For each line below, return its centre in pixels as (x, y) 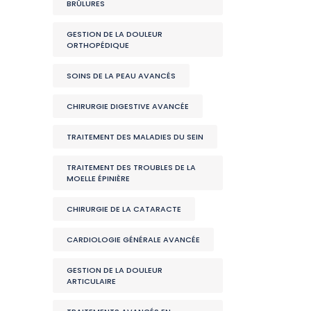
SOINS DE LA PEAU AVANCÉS (121, 76)
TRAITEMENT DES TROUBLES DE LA (131, 167)
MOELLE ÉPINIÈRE (98, 178)
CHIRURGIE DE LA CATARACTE (124, 209)
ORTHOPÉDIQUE (98, 45)
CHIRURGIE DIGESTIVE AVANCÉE (128, 106)
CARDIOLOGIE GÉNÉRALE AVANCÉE (133, 239)
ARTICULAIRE (91, 281)
